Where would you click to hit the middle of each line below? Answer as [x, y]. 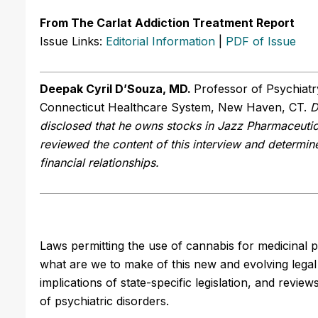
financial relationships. [99, 162]
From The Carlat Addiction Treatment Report [167, 22]
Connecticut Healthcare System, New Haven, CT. [175, 107]
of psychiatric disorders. [104, 301]
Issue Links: [73, 41]
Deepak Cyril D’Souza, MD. [117, 88]
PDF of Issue [261, 41]
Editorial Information [160, 41]
